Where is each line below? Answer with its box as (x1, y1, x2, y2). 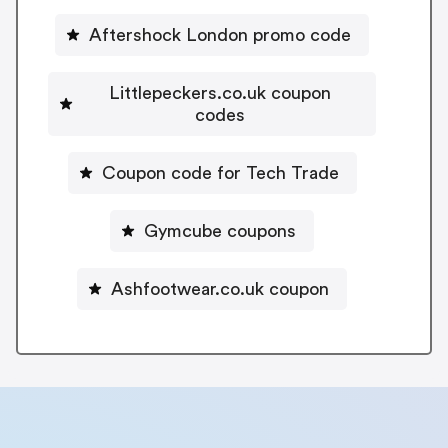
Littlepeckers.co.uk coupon (109, 83, 331, 102)
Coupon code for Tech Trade (101, 163, 339, 182)
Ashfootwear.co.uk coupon (111, 279, 329, 298)
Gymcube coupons (144, 221, 296, 240)
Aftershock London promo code (89, 25, 351, 44)
